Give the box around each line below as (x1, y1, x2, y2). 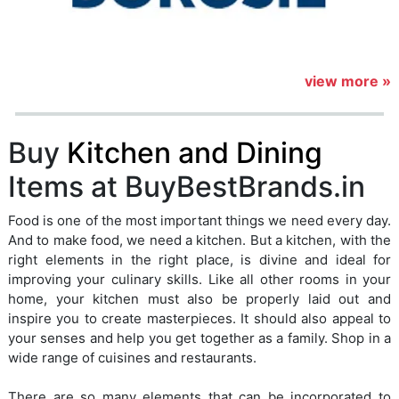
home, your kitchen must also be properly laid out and (8, 290, 391, 308)
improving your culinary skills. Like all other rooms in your (8, 271, 391, 289)
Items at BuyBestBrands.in (8, 169, 365, 205)
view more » (305, 72, 391, 91)
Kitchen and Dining (67, 135, 322, 171)
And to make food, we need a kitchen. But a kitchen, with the (8, 232, 391, 249)
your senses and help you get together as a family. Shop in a (8, 330, 391, 347)
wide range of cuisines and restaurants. (8, 349, 256, 367)
